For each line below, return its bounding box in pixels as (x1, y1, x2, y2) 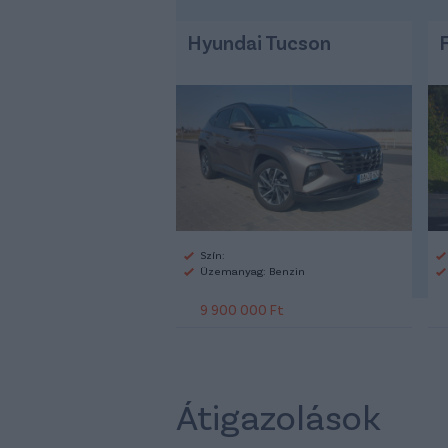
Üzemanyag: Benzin (200, 263, 305, 277)
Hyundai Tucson (188, 29, 331, 54)
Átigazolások (176, 393, 381, 437)
